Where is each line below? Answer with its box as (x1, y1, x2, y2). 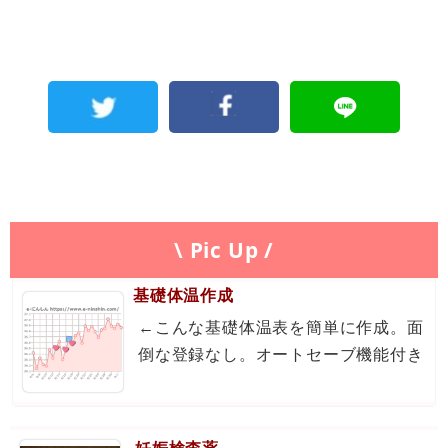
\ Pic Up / (174, 235, 274, 264)
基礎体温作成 (133, 284, 234, 307)
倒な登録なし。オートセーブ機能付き (138, 343, 424, 366)
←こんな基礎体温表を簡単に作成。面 (138, 316, 424, 339)
